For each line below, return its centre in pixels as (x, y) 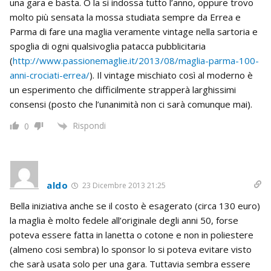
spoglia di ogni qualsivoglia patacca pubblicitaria (108, 46)
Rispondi (89, 125)
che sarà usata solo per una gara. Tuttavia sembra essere (130, 263)
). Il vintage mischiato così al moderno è (171, 75)
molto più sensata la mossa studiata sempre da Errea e (125, 17)
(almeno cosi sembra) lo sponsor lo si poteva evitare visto (131, 249)
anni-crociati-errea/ (50, 75)
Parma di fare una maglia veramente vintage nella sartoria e (134, 31)
